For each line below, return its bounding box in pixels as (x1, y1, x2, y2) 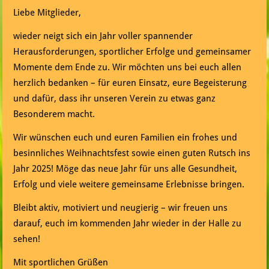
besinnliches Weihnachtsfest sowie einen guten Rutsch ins (13, 148, 251, 159)
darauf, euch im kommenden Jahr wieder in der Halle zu (13, 218, 242, 229)
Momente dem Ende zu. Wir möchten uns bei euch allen (13, 62, 242, 73)
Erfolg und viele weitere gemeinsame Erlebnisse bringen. (13, 179, 245, 190)
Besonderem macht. (13, 109, 95, 120)
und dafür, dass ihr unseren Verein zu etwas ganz (13, 93, 216, 104)
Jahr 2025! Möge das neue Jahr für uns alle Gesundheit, (13, 163, 238, 175)
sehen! (13, 234, 41, 245)
